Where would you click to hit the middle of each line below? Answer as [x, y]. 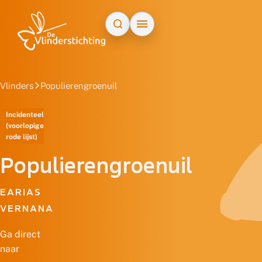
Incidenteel [25, 114]
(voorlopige [25, 125]
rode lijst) [22, 137]
